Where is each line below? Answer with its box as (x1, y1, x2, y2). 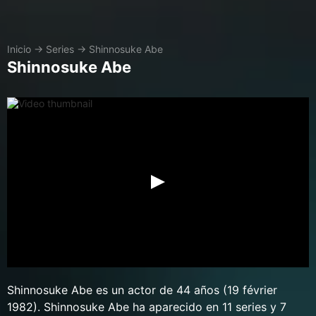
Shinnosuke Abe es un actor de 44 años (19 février (7, 282, 277, 297)
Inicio (7, 43, 31, 55)
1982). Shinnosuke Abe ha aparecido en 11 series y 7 (7, 299, 286, 314)
